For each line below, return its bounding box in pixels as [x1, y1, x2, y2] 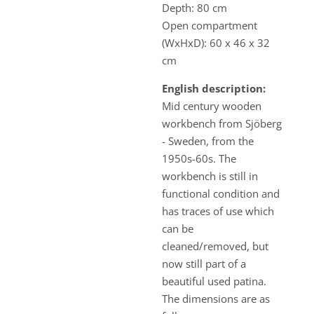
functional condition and [162, 186, 280, 200]
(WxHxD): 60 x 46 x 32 [162, 36, 271, 50]
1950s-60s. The [162, 151, 237, 165]
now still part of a [162, 257, 247, 271]
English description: [162, 81, 266, 95]
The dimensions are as [162, 292, 271, 306]
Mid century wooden [162, 99, 262, 113]
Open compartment [162, 18, 258, 32]
